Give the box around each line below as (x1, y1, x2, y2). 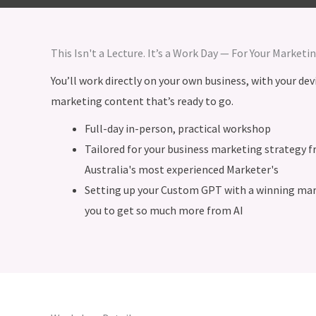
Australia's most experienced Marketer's (85, 162, 279, 177)
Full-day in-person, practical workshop (85, 121, 271, 136)
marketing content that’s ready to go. (51, 94, 233, 109)
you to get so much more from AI (85, 203, 245, 218)
